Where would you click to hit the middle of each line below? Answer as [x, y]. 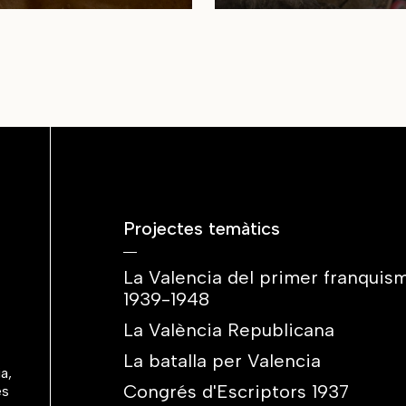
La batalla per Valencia [222, 361]
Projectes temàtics [202, 228]
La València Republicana [229, 330]
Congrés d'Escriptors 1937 [236, 391]
